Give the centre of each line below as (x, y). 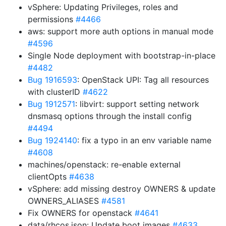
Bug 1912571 (51, 104)
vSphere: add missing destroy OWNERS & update (122, 189)
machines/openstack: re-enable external (104, 164)
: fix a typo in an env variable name (144, 140)
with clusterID (55, 92)
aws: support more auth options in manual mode (121, 31)
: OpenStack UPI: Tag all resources (143, 80)
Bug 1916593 (52, 80)
